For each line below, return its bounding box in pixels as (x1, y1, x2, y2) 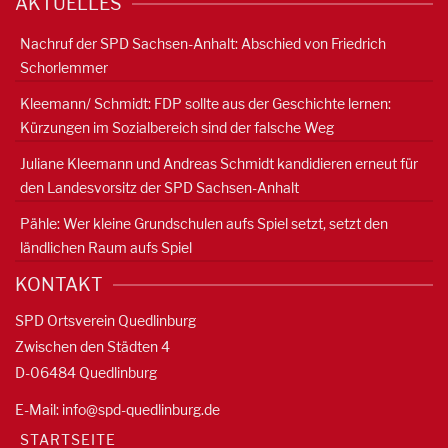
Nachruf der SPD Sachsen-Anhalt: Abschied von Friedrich (20, 35, 386, 53)
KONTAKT (15, 274, 103, 296)
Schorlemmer (20, 59, 108, 77)
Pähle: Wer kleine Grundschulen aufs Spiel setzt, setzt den (20, 215, 388, 233)
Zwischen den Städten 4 (15, 338, 170, 356)
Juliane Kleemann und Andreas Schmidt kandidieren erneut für (20, 155, 418, 173)
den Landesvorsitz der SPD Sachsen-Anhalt (20, 179, 299, 197)
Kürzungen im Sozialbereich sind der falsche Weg (20, 119, 334, 137)
